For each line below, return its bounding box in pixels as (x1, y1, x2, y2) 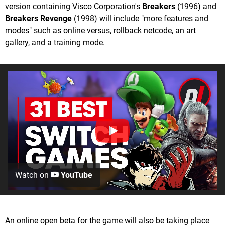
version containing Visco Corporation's (5, 2, 142, 12)
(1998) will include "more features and (72, 14, 208, 24)
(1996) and (175, 2, 216, 12)
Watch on (15, 170, 51, 180)
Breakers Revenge (5, 14, 72, 24)
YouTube (59, 170, 92, 180)
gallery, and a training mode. (5, 38, 105, 48)
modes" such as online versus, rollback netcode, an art (5, 26, 196, 36)
